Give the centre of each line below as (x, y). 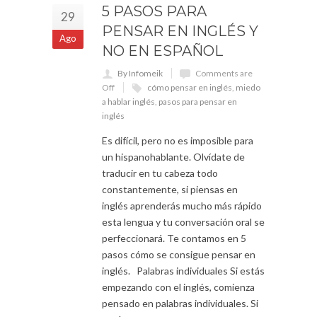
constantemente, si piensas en (170, 189)
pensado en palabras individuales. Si (180, 303)
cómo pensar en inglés (190, 87)
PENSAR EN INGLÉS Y (180, 31)
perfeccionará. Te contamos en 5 (174, 238)
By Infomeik (140, 73)
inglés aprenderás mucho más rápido (182, 205)
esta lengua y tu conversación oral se (183, 221)
